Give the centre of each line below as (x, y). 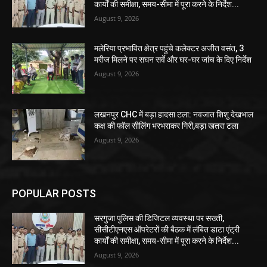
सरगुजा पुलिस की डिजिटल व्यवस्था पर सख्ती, (159, 218)
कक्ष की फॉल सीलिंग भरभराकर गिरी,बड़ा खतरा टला (167, 126)
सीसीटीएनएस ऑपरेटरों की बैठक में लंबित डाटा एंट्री (167, 229)
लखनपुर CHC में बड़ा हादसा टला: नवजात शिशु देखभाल (174, 115)
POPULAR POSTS (54, 193)
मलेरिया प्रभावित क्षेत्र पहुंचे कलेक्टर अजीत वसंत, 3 (169, 48)
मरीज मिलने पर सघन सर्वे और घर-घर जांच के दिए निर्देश (173, 59)
